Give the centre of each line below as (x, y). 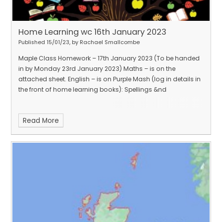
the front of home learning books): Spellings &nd (92, 90)
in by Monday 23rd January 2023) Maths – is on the (97, 69)
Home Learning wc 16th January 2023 (92, 32)
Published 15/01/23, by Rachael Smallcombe (79, 43)
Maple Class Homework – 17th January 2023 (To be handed (109, 58)
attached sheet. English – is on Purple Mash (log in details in (110, 79)
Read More (41, 120)
